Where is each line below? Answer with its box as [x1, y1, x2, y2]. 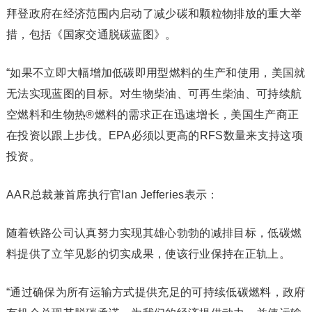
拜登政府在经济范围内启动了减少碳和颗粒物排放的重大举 [6, 8, 302, 20]
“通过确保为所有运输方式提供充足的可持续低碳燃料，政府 [6, 286, 306, 299]
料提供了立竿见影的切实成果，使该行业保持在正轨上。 [6, 248, 290, 260]
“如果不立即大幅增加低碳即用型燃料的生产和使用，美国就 [6, 67, 306, 79]
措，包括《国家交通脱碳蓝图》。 [6, 29, 177, 41]
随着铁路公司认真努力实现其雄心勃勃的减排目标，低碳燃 [6, 227, 302, 240]
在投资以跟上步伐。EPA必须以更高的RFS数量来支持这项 [6, 130, 303, 142]
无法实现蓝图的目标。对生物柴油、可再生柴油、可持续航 [6, 88, 302, 100]
